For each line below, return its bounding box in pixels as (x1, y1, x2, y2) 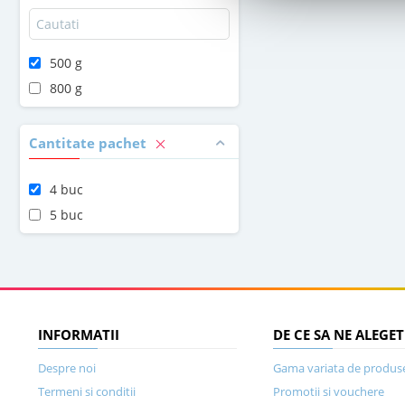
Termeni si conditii (38, 383, 136, 400)
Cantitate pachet (29, 134, 150, 152)
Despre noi (38, 360, 96, 376)
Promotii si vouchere (273, 383, 384, 400)
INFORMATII (38, 325, 119, 344)
